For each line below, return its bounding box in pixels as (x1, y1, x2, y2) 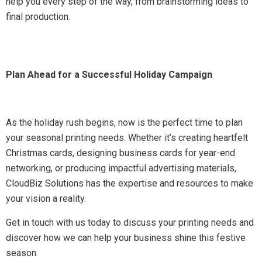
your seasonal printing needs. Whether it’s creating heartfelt (6, 132, 248, 143)
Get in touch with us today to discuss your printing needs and (6, 217, 254, 228)
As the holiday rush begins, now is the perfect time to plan (6, 117, 243, 128)
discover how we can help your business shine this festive (6, 232, 246, 243)
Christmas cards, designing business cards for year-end (6, 147, 235, 158)
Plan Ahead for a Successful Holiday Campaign (6, 69, 212, 80)
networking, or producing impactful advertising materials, (6, 163, 236, 174)
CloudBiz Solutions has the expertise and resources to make (6, 178, 253, 189)
